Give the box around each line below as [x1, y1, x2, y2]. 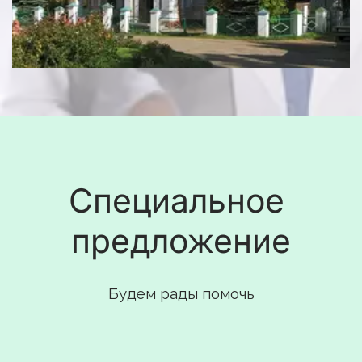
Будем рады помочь [107, 284, 255, 302]
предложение [71, 221, 291, 261]
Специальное [69, 180, 284, 221]
